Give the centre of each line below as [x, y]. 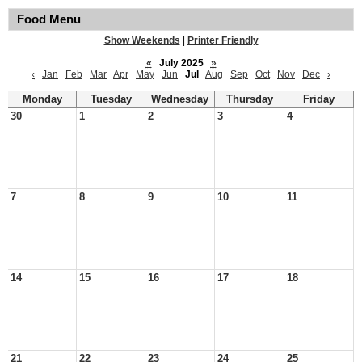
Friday [319, 99]
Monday [42, 99]
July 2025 [181, 63]
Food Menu [49, 19]
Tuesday [111, 99]
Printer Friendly [223, 40]
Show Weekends [142, 40]
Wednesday [180, 99]
